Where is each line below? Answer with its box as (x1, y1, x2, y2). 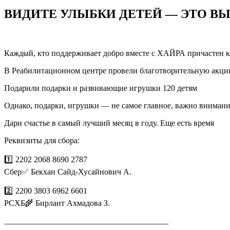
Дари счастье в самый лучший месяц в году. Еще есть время (4, 118, 214, 127)
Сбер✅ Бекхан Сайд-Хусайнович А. (4, 167, 131, 176)
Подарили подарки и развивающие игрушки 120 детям (4, 83, 197, 92)
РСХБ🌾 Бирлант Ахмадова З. (4, 198, 110, 207)
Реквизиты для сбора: (4, 136, 80, 145)
